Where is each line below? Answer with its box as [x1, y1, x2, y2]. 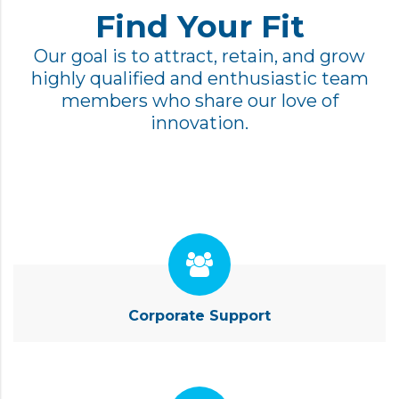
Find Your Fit [94, 6, 305, 45]
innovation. [151, 111, 248, 134]
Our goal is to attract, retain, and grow [34, 45, 365, 67]
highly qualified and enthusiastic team [30, 67, 369, 89]
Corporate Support [128, 306, 271, 324]
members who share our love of [61, 89, 338, 111]
